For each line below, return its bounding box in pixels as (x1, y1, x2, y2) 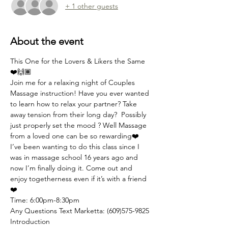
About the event (10, 35, 83, 47)
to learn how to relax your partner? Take (10, 99, 139, 108)
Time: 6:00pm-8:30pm (10, 195, 81, 205)
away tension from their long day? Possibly (10, 110, 148, 119)
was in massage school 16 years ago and (10, 153, 140, 162)
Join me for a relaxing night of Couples (10, 78, 137, 87)
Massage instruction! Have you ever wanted (10, 89, 151, 98)
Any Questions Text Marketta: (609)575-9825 (10, 206, 149, 215)
